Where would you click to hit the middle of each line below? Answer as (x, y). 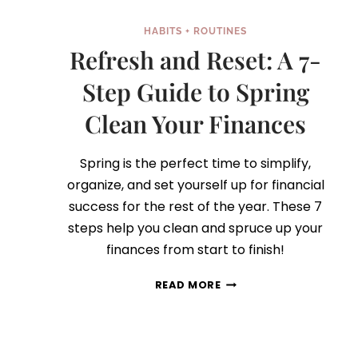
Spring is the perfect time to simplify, (196, 164)
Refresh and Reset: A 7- (196, 60)
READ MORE (188, 285)
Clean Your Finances (196, 124)
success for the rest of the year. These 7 (196, 207)
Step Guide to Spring (195, 92)
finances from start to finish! (196, 250)
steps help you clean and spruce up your (196, 229)
